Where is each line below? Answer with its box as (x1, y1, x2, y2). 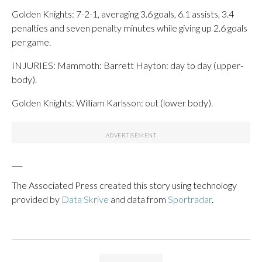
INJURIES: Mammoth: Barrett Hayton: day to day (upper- (12, 59, 243, 71)
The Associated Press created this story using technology (12, 179, 237, 191)
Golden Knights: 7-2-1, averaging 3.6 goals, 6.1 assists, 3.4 (12, 8, 234, 19)
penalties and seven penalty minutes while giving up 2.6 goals (12, 22, 247, 33)
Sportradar (168, 193, 212, 205)
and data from (109, 193, 168, 205)
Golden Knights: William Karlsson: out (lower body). (12, 96, 213, 108)
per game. (12, 36, 51, 47)
